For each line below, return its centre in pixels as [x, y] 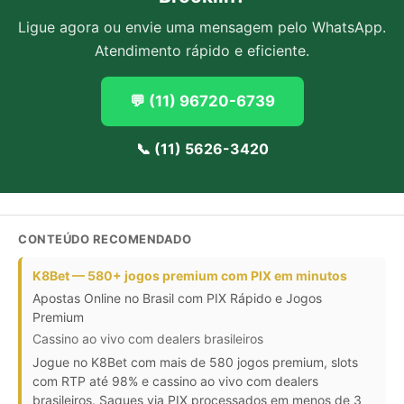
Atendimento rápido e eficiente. [202, 50]
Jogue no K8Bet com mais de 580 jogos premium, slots [195, 362]
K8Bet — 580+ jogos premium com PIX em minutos [190, 275]
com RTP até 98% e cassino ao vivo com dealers [175, 381]
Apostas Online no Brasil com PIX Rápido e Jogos [177, 298]
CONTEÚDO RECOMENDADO [105, 239]
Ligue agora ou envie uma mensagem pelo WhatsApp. [202, 27]
